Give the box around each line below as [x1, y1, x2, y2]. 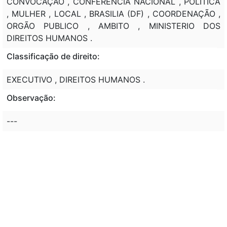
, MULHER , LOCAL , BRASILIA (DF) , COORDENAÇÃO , [7, 8, 220, 19]
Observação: [7, 92, 56, 103]
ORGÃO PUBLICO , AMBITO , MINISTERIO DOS [7, 20, 220, 31]
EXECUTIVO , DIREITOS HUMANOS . [7, 74, 145, 85]
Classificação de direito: [7, 51, 100, 61]
